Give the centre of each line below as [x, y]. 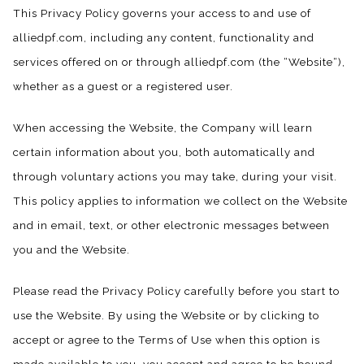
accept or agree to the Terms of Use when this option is [167, 340]
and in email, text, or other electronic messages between [171, 225]
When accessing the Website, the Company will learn [163, 128]
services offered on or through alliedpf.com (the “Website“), [179, 62]
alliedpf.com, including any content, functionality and [164, 38]
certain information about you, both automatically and [164, 152]
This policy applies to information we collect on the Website [180, 201]
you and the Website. [71, 250]
